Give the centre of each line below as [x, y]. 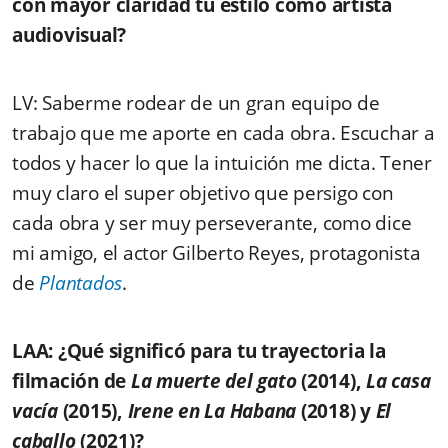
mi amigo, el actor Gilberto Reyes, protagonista [216, 253]
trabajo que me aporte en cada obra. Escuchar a [223, 133]
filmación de [71, 381]
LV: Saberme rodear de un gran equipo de [196, 103]
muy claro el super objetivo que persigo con [203, 193]
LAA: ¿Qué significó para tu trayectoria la [199, 351]
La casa [398, 381]
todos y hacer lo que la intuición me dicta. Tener [222, 163]
